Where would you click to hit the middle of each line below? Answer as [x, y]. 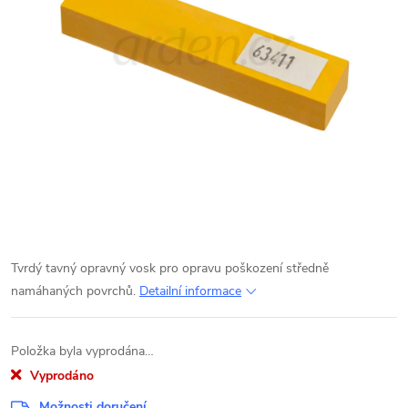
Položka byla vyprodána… [82, 351]
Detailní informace [190, 291]
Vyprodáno [62, 376]
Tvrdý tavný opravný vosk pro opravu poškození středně [170, 268]
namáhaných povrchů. [75, 291]
